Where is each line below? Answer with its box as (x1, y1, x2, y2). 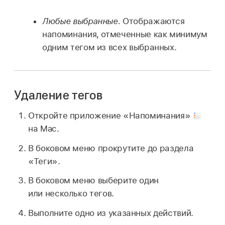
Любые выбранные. (42, 16, 121, 27)
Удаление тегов (14, 88, 103, 103)
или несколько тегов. (28, 188, 114, 199)
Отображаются (120, 16, 185, 27)
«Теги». (28, 156, 60, 166)
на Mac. (28, 123, 59, 134)
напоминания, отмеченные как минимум (42, 29, 207, 40)
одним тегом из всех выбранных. (42, 42, 177, 53)
